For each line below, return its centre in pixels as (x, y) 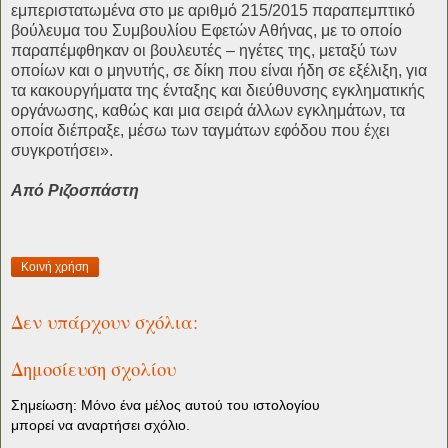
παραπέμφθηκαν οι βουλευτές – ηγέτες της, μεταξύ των (204, 50)
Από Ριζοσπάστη (75, 190)
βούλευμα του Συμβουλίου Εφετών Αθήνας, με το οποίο (206, 30)
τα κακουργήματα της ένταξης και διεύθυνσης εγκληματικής (218, 90)
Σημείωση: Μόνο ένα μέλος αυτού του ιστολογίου (165, 405)
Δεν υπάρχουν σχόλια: (104, 322)
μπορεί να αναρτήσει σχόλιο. (100, 425)
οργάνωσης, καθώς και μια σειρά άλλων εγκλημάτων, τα (208, 110)
